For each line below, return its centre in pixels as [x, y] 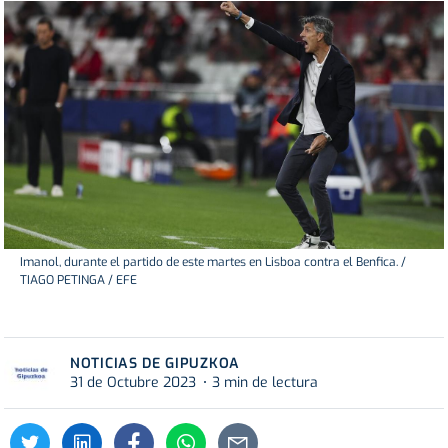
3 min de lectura [265, 382]
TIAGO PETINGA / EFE [78, 279]
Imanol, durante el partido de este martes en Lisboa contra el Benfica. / [213, 261]
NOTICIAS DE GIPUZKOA [155, 363]
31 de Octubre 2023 [133, 382]
